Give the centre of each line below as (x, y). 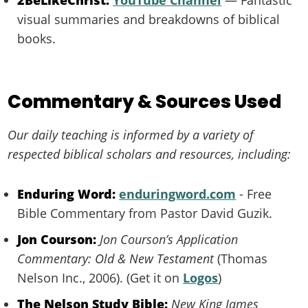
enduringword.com (178, 194)
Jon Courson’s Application (169, 239)
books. (37, 38)
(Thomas (241, 258)
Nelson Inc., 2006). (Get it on (100, 278)
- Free (254, 194)
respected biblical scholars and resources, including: (150, 154)
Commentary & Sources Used (145, 102)
